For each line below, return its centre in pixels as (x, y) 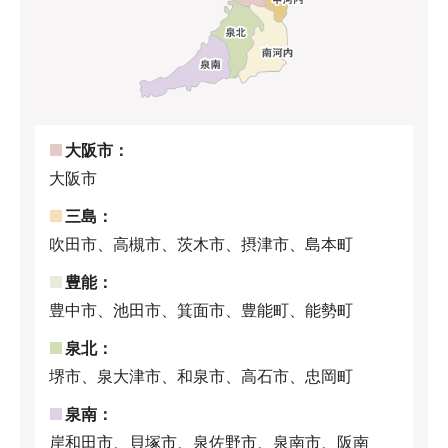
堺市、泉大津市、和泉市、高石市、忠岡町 (201, 376)
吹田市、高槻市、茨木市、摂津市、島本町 (201, 244)
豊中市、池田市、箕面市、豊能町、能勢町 (201, 310)
